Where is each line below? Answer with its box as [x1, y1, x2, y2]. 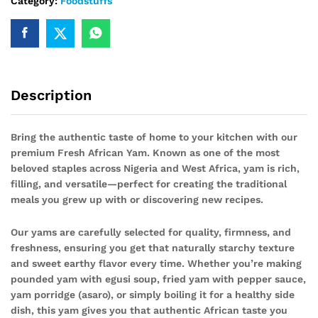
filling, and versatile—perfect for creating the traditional [11, 178, 287, 190]
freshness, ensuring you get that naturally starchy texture [11, 241, 295, 253]
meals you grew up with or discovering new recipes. [11, 194, 263, 205]
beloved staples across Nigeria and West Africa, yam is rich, [11, 163, 300, 174]
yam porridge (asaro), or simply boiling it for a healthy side [11, 288, 295, 300]
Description [11, 87, 92, 104]
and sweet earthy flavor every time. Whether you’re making [11, 257, 302, 269]
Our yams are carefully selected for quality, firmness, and [11, 226, 291, 238]
